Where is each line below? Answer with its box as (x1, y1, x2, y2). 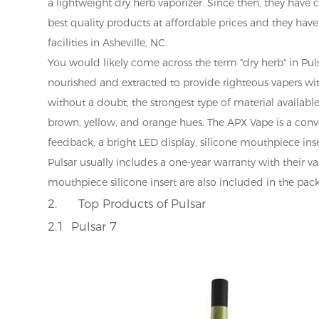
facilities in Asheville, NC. (48, 36, 168, 49)
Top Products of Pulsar (78, 196, 206, 211)
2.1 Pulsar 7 (48, 219, 117, 234)
